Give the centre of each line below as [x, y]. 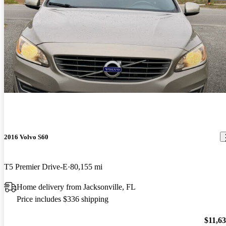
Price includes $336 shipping [63, 199]
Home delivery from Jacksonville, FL [76, 187]
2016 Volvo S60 [26, 137]
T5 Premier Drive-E [36, 167]
